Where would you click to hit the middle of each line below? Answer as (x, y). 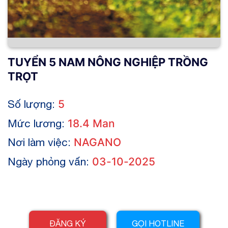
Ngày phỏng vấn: (50, 161)
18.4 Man (91, 123)
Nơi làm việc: (41, 142)
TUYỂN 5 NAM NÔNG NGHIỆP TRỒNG (108, 62)
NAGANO (97, 142)
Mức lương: (38, 123)
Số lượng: (33, 104)
